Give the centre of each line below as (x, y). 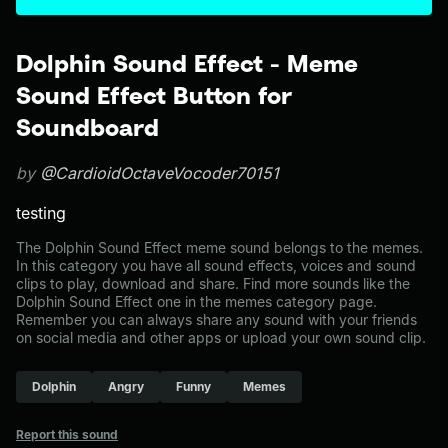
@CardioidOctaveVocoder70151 (159, 173)
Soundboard (87, 127)
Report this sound (67, 434)
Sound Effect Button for (154, 95)
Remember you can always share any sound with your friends (216, 319)
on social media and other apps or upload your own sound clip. (221, 337)
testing (41, 213)
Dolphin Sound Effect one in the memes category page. (196, 301)
